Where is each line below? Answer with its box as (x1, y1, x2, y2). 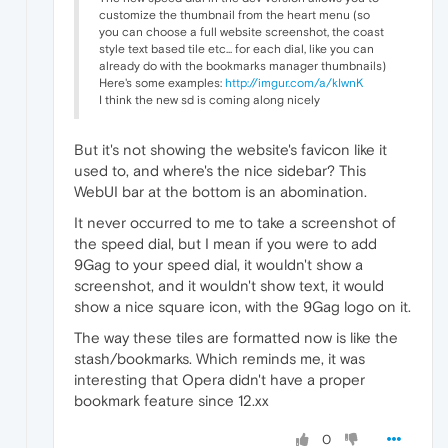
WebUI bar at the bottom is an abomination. (74, 182, 367, 200)
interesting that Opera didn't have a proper (74, 370, 365, 388)
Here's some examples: (99, 75, 225, 90)
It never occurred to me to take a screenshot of (74, 213, 396, 231)
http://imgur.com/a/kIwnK (225, 75, 363, 90)
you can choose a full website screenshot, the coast (99, 24, 384, 39)
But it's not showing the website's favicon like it (74, 140, 387, 158)
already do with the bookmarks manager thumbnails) (99, 58, 386, 73)
